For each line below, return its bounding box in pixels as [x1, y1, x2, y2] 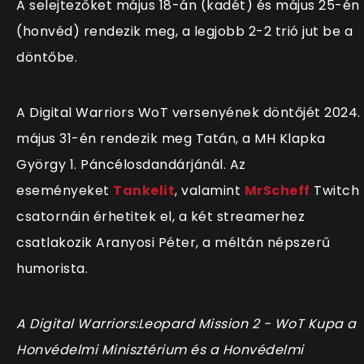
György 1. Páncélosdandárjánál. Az [16, 155, 246, 174]
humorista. [16, 259, 88, 278]
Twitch [310, 181, 359, 200]
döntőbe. [16, 48, 77, 67]
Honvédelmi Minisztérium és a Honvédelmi [16, 340, 304, 359]
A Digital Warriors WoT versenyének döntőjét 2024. [16, 103, 361, 122]
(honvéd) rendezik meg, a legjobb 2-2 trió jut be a [16, 22, 353, 41]
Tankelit [113, 181, 175, 200]
